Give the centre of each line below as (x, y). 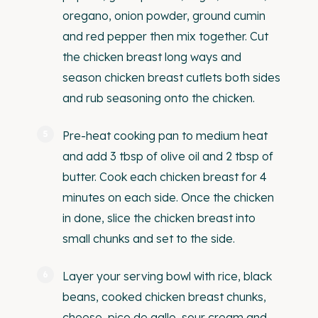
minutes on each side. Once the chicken (168, 197)
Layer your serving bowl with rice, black (167, 276)
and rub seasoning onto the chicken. (159, 98)
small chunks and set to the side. (149, 238)
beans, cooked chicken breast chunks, (164, 297)
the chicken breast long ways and (152, 57)
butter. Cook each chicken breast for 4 (165, 177)
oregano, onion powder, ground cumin (164, 16)
